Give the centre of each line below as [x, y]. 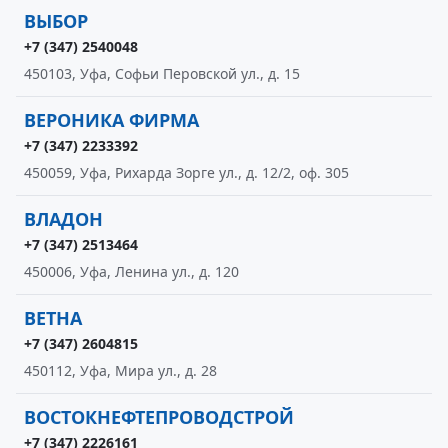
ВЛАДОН [63, 219]
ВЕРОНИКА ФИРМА [111, 120]
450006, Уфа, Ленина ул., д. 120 [131, 271]
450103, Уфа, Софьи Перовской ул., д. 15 [162, 73]
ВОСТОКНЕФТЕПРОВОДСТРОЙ [159, 417]
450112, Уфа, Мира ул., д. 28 [120, 370]
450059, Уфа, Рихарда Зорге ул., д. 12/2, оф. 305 [186, 172]
